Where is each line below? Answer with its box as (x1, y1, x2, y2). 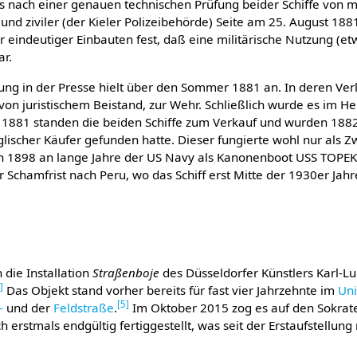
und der (3, 299, 54, 316)
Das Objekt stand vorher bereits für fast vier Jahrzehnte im (3, 281, 339, 298)
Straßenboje (92, 264, 160, 280)
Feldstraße (53, 299, 115, 316)
